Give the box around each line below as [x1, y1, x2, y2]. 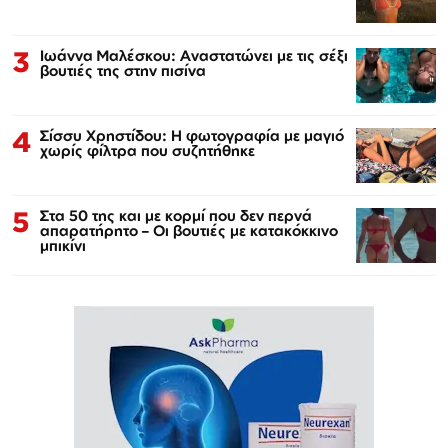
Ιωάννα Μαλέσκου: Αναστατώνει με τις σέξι [40, 46, 348, 66]
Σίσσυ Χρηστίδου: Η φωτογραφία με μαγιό [40, 126, 344, 146]
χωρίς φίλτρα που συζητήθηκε [40, 141, 255, 161]
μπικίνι [40, 236, 86, 256]
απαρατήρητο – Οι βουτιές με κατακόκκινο [40, 221, 338, 241]
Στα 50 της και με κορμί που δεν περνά [40, 206, 312, 226]
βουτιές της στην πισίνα [40, 61, 206, 81]
